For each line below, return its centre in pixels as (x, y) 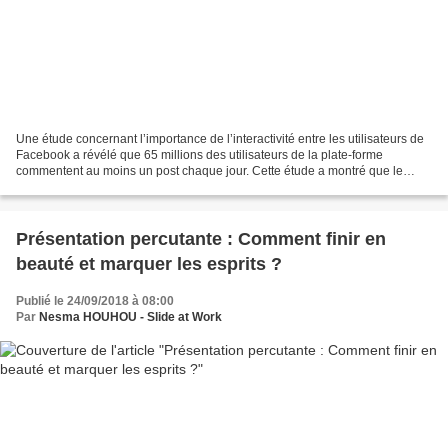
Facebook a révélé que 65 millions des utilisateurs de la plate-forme (199, 154)
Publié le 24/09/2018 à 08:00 (95, 300)
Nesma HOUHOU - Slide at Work (130, 316)
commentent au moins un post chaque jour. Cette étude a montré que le (209, 170)
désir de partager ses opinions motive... (122, 186)
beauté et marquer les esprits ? (149, 263)
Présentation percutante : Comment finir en (201, 238)
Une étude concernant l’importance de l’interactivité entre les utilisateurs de (220, 138)
